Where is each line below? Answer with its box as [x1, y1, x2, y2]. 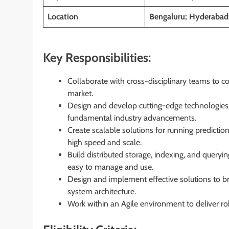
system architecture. [67, 186, 136, 196]
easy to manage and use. [67, 162, 153, 172]
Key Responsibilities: [43, 50, 151, 65]
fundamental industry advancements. [67, 112, 196, 123]
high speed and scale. [67, 137, 142, 147]
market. [67, 88, 93, 98]
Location [48, 11, 78, 21]
